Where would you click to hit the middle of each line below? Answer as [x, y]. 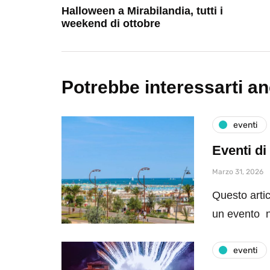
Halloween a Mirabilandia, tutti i [142, 11]
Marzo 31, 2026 [238, 172]
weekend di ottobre [111, 24]
